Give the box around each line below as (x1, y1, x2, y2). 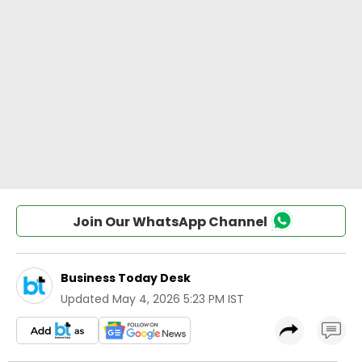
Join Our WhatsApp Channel (72, 213, 267, 231)
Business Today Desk (61, 270, 191, 286)
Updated (61, 291, 109, 307)
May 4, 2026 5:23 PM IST (112, 291, 244, 307)
